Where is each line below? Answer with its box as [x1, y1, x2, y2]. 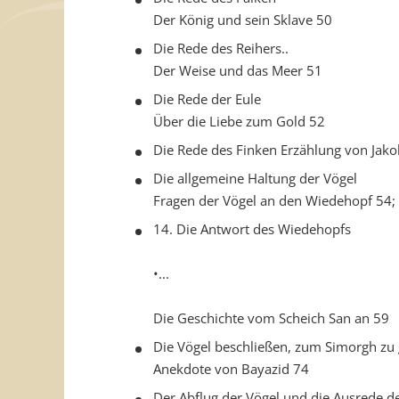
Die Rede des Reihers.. [153, 39, 289, 57]
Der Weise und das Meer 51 [153, 61, 322, 79]
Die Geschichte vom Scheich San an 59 [153, 309, 389, 327]
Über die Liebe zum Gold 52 [153, 112, 325, 130]
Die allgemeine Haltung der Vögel [153, 169, 357, 187]
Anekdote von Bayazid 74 [153, 360, 309, 378]
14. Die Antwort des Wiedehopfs [153, 220, 351, 238]
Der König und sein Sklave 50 [153, 11, 332, 28]
